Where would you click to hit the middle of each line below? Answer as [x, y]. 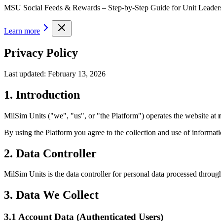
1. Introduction [42, 94]
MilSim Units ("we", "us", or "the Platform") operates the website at [110, 115]
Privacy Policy [41, 53]
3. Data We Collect [51, 195]
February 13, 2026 [77, 74]
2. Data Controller [50, 153]
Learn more [22, 31]
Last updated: [26, 74]
